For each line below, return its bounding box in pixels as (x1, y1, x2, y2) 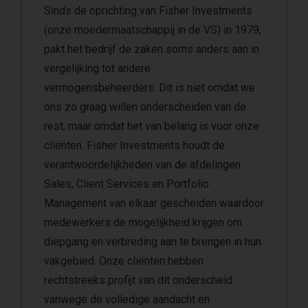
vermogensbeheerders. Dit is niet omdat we (44, 80, 255, 94)
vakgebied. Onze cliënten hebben (44, 254, 203, 267)
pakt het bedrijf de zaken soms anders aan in (44, 42, 259, 56)
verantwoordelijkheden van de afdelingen (44, 157, 241, 171)
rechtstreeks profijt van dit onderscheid (44, 273, 232, 287)
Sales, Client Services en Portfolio (44, 177, 209, 190)
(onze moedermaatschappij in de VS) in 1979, (44, 23, 261, 36)
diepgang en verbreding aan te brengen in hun (44, 234, 261, 248)
